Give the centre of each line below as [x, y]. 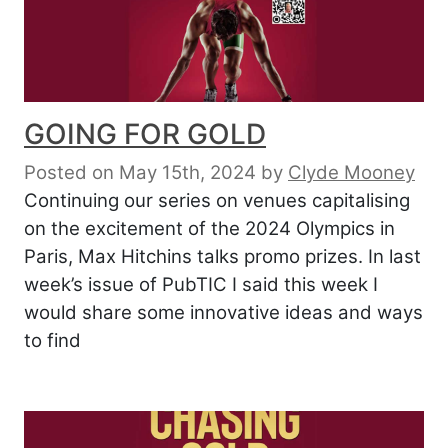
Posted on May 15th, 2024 [140, 172]
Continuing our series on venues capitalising [217, 200]
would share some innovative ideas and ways [223, 312]
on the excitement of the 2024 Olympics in [209, 228]
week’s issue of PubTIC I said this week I [201, 284]
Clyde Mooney [351, 172]
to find [52, 340]
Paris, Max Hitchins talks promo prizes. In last [222, 256]
